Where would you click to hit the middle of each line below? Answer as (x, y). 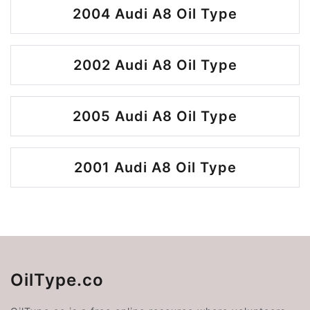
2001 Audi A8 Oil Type (155, 167)
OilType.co (57, 280)
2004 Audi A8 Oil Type (155, 14)
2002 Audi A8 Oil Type (155, 65)
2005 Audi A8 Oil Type (155, 116)
